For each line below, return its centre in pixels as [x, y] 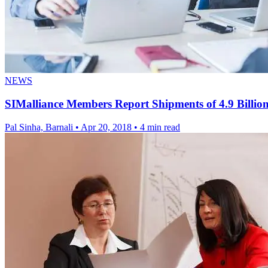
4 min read [160, 127]
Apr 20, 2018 [106, 127]
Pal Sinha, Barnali [40, 127]
